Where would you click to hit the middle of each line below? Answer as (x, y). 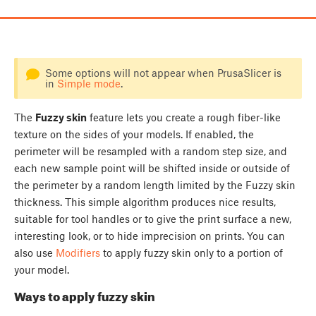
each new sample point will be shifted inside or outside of (152, 168)
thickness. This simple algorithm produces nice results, (145, 202)
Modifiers (78, 253)
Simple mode (89, 84)
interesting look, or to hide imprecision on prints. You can (150, 236)
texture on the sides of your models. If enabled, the (134, 134)
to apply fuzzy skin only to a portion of (192, 253)
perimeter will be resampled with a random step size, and (151, 151)
